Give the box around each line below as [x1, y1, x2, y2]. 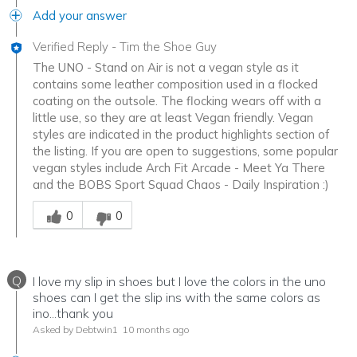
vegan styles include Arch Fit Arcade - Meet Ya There [33, 160, 325, 176]
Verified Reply [33, 39, 108, 55]
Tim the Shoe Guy [120, 39, 217, 55]
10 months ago [120, 324, 190, 336]
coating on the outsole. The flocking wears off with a [33, 93, 321, 109]
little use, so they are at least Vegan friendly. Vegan [33, 110, 313, 126]
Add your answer [33, 8, 127, 24]
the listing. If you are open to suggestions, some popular [33, 143, 338, 159]
